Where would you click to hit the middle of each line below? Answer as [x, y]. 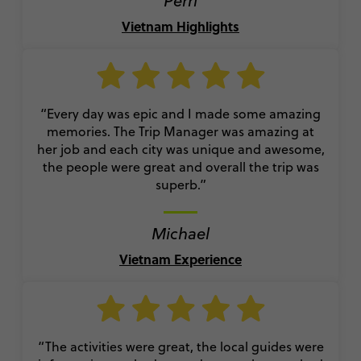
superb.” [180, 184]
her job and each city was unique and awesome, [180, 149]
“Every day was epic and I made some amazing [180, 113]
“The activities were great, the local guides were [180, 346]
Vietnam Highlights [180, 26]
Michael [180, 233]
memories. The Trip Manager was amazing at [180, 131]
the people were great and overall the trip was [180, 166]
